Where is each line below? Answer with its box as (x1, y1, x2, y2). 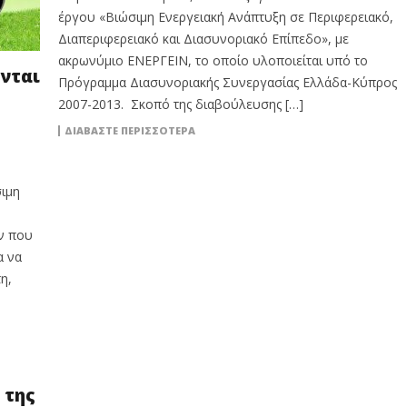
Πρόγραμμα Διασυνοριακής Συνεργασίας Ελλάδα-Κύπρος (57, 74, 397, 91)
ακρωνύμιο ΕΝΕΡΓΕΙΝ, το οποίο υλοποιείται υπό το (57, 52, 368, 69)
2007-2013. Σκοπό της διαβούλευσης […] (57, 95, 303, 113)
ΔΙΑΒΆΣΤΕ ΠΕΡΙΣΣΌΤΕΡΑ (64, 124, 195, 137)
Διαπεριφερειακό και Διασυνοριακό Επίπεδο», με (57, 30, 349, 47)
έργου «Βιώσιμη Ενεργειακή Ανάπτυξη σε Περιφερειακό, (57, 8, 393, 25)
